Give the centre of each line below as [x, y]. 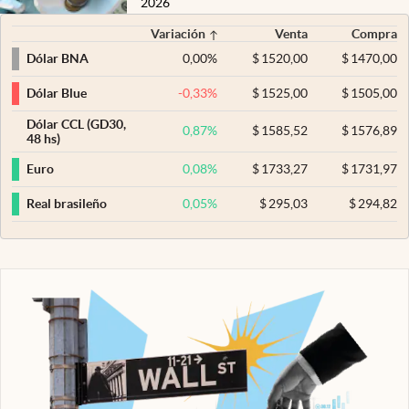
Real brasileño [67, 204]
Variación [178, 33]
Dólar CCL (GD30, [76, 124]
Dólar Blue [57, 94]
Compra [374, 33]
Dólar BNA [58, 59]
